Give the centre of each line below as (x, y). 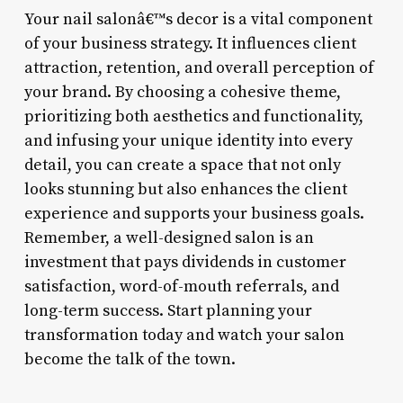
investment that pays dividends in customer (185, 262)
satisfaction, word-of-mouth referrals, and (181, 286)
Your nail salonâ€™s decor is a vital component (198, 19)
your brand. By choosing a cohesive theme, (182, 92)
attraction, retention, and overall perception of (199, 67)
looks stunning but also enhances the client (185, 189)
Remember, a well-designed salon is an (169, 237)
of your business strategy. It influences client (190, 43)
